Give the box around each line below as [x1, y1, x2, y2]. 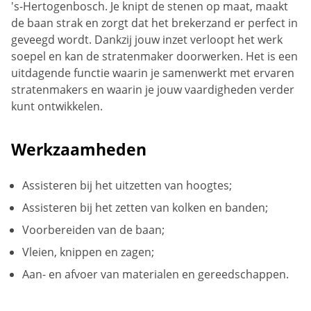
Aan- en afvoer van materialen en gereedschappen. [22, 266, 289, 282]
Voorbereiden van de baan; [22, 221, 165, 237]
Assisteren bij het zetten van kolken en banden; [22, 199, 268, 215]
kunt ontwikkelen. [11, 98, 103, 114]
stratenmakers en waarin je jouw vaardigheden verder [11, 81, 294, 97]
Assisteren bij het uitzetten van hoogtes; [22, 177, 232, 193]
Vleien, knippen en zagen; [22, 244, 154, 260]
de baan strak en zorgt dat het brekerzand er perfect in [11, 15, 298, 31]
